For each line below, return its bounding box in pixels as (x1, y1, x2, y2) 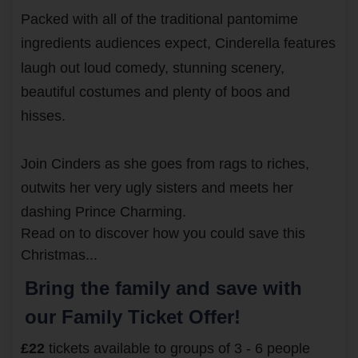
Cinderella (215, 35, 280, 52)
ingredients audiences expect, (21, 35, 211, 52)
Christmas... (21, 246, 97, 263)
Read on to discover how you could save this (21, 225, 305, 241)
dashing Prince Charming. (21, 203, 186, 220)
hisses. (21, 107, 66, 124)
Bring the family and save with (25, 276, 302, 299)
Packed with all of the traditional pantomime (21, 11, 298, 28)
